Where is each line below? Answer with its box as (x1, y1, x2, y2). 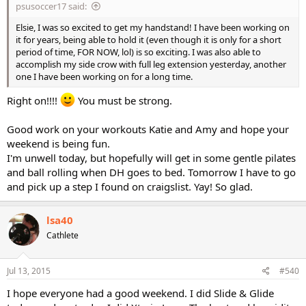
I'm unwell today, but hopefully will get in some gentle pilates (7, 151, 296, 165)
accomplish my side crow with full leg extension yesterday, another (16, 57, 286, 70)
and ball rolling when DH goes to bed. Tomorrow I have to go (7, 165, 296, 179)
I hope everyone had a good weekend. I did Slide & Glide (7, 286, 274, 300)
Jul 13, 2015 (7, 264, 51, 277)
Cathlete (46, 229, 79, 241)
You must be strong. (75, 94, 172, 107)
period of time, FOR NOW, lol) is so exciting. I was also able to (16, 45, 261, 58)
